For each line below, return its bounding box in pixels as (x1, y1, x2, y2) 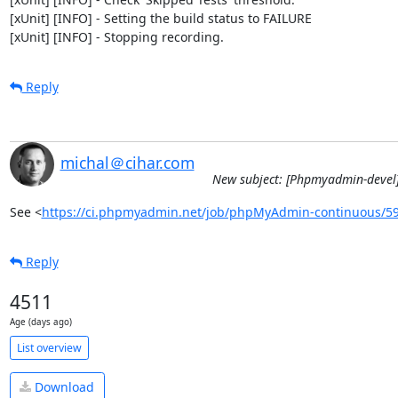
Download (31, 378, 94, 396)
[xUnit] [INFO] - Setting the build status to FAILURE (9, 10, 312, 27)
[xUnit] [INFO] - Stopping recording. (9, 28, 224, 45)
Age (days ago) (9, 316, 72, 328)
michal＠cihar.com (60, 152, 195, 173)
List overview (16, 339, 82, 355)
